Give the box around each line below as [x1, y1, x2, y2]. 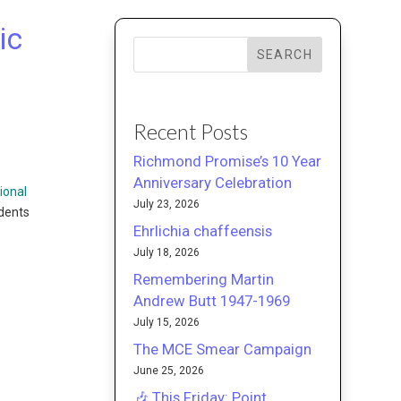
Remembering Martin [133, 269, 275, 288]
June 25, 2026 [133, 363, 205, 377]
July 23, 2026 [133, 197, 200, 210]
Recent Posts [133, 118, 249, 144]
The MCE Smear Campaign [133, 339, 312, 358]
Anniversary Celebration [133, 173, 293, 192]
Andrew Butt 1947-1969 [133, 291, 291, 310]
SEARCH [256, 47, 312, 62]
